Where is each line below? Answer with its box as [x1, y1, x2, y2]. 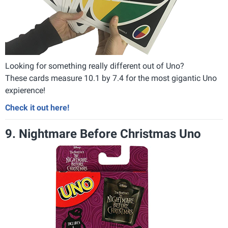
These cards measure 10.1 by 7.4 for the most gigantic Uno [5, 73, 217, 83]
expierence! [5, 85, 45, 95]
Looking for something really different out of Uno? [5, 61, 184, 71]
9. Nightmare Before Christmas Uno [5, 127, 201, 141]
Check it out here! [5, 103, 69, 112]
